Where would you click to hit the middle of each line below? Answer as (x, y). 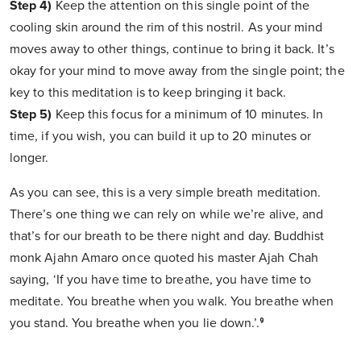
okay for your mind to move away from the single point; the (177, 71)
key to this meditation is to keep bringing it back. (148, 93)
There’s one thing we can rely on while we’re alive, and (167, 215)
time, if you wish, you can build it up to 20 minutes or (161, 137)
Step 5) (31, 115)
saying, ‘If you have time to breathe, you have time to (161, 280)
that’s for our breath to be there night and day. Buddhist (167, 237)
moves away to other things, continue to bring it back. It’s (172, 50)
